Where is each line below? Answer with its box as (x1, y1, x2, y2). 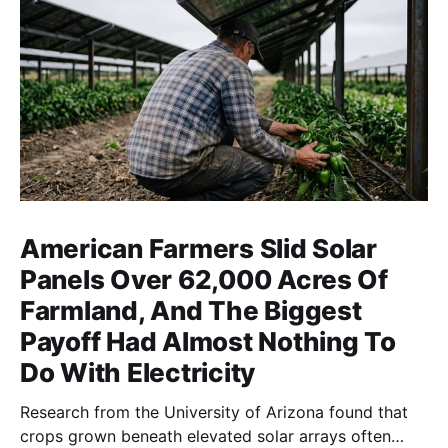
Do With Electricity (20, 357, 256, 389)
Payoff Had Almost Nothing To (20, 326, 396, 358)
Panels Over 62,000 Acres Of (20, 264, 388, 296)
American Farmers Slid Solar (20, 233, 377, 265)
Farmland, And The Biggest (20, 295, 362, 327)
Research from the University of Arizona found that (20, 402, 408, 423)
